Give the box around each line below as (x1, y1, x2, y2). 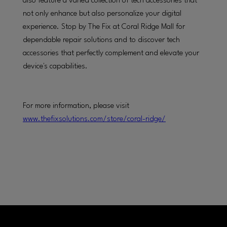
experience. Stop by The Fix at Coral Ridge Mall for (23, 23, 185, 31)
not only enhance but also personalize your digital (23, 10, 181, 18)
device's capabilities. (23, 62, 88, 70)
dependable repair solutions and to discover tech (23, 36, 180, 44)
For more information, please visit (23, 102, 129, 110)
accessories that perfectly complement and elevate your (23, 49, 199, 57)
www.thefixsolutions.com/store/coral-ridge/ (23, 115, 166, 123)
